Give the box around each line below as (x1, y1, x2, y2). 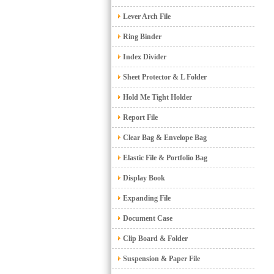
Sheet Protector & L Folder (121, 73, 207, 81)
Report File (121, 113, 158, 122)
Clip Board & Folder (121, 234, 188, 243)
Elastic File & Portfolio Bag (121, 154, 207, 162)
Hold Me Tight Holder (121, 93, 192, 102)
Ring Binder (121, 32, 161, 41)
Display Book (121, 174, 165, 182)
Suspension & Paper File (121, 254, 200, 263)
